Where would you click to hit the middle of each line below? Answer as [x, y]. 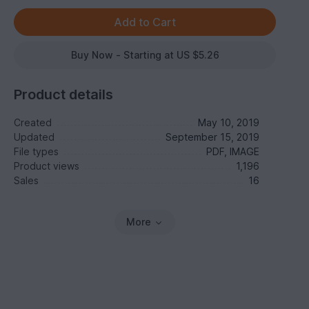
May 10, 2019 [228, 122]
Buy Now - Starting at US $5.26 [145, 55]
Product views [47, 166]
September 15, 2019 [212, 137]
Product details [64, 94]
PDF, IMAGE [232, 151]
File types [37, 151]
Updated [34, 137]
